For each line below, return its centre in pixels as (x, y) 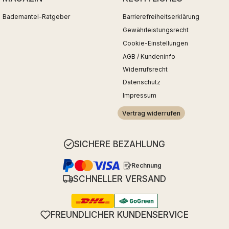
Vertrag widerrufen (151, 113)
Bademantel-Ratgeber (36, 17)
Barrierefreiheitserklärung (161, 17)
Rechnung (146, 166)
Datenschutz (142, 82)
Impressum (140, 96)
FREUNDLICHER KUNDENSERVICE (120, 215)
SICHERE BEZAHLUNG (120, 144)
